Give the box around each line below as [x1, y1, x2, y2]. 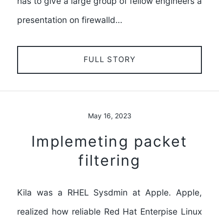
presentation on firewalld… [17, 14, 122, 25]
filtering [78, 152, 141, 170]
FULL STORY [83, 55, 136, 65]
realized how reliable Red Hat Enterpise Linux [17, 206, 202, 217]
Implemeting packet [31, 132, 188, 151]
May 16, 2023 [88, 111, 131, 120]
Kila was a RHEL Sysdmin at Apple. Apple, [17, 187, 202, 198]
